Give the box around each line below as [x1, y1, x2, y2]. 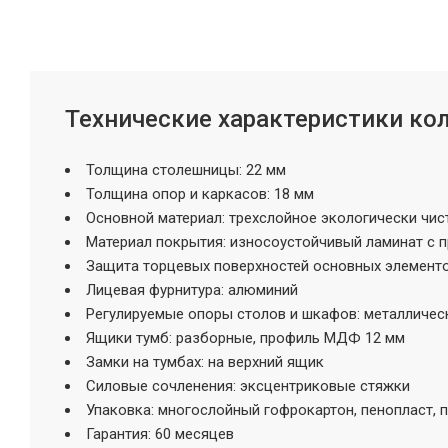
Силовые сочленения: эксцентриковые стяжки [86, 376, 410, 395]
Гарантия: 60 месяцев [86, 424, 234, 443]
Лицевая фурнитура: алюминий [86, 280, 298, 299]
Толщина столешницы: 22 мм [86, 160, 286, 179]
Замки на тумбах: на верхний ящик [86, 352, 324, 371]
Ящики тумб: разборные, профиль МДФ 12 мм [86, 328, 405, 347]
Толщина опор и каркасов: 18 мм [86, 184, 314, 203]
